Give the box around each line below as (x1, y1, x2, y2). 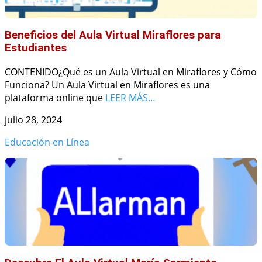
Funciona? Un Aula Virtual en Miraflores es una (5, 78, 210, 92)
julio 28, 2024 (5, 113, 62, 127)
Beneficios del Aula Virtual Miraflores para (5, 29, 221, 42)
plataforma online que (5, 91, 105, 105)
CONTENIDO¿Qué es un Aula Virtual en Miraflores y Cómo (5, 65, 257, 79)
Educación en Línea (5, 136, 89, 149)
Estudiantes (5, 42, 67, 55)
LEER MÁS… (105, 91, 156, 105)
